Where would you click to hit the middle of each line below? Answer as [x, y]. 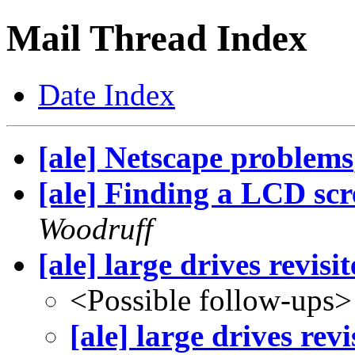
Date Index [107, 94]
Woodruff [95, 228]
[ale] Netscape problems [196, 157]
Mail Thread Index [157, 38]
